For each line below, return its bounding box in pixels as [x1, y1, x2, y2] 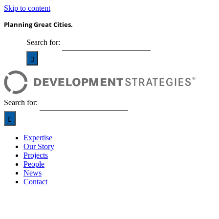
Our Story [23, 142, 54, 151]
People [23, 160, 44, 168]
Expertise [23, 133, 52, 142]
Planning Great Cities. [4, 20, 73, 29]
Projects [23, 151, 48, 159]
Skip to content [4, 4, 50, 12]
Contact [23, 177, 47, 186]
